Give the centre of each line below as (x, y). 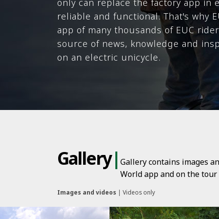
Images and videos (87, 192)
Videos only (139, 192)
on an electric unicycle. (109, 57)
